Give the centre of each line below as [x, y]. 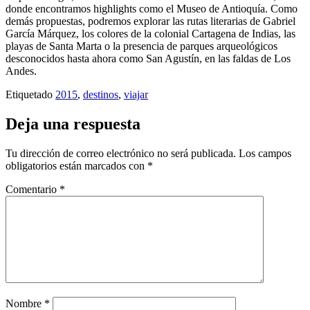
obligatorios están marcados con [76, 165]
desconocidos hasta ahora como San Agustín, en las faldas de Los [148, 58]
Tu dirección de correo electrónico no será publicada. [121, 153]
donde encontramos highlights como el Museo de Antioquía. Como [152, 8]
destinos [101, 94]
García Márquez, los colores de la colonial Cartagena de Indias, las [151, 33]
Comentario [33, 189]
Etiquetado [30, 94]
